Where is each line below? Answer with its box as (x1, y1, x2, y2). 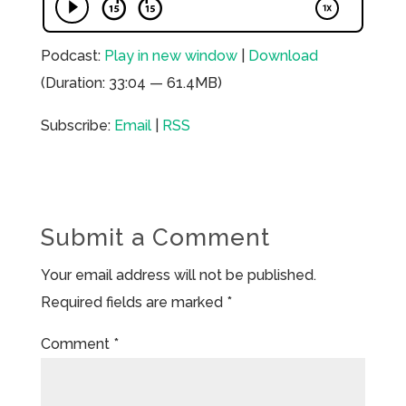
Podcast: (40, 46, 104, 64)
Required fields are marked (40, 293, 227, 311)
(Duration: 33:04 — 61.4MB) (40, 73, 222, 92)
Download (247, 46, 318, 64)
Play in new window (103, 46, 237, 64)
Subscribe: (40, 116, 114, 134)
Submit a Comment (40, 223, 270, 251)
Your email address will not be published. (40, 266, 316, 284)
